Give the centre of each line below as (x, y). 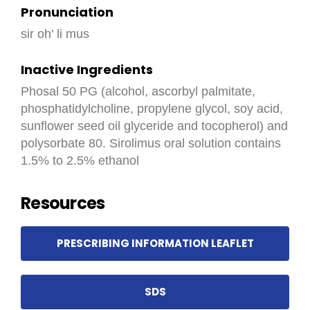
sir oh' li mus (55, 34)
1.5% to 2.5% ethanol (80, 161)
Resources (63, 203)
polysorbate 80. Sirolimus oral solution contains (151, 143)
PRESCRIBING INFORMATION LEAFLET (155, 243)
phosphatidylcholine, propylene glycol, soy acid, (152, 109)
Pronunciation (67, 12)
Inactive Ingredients (87, 70)
